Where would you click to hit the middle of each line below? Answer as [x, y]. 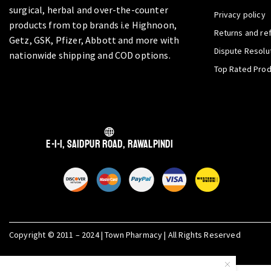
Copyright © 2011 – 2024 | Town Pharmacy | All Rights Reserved [125, 234]
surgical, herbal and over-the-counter [89, 10]
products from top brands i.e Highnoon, [93, 25]
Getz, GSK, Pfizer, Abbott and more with [94, 40]
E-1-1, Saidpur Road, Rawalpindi [110, 144]
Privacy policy [240, 15]
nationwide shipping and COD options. [90, 55]
